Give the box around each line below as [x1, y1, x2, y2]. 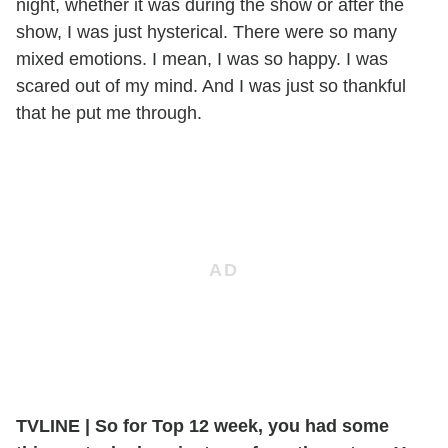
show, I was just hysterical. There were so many [16, 21, 397, 42]
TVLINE [16, 415, 85, 436]
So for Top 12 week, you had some [90, 415, 389, 436]
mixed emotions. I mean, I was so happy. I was [16, 48, 388, 69]
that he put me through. [16, 102, 202, 123]
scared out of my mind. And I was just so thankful [16, 75, 406, 96]
